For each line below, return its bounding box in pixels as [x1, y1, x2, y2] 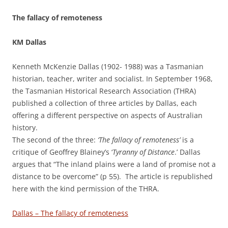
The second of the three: [12, 135, 96, 145]
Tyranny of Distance [112, 147, 175, 157]
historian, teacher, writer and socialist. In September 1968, [12, 74, 213, 83]
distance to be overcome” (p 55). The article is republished [12, 172, 213, 181]
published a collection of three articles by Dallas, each [12, 98, 197, 108]
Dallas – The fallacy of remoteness [12, 208, 128, 218]
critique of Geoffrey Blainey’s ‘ [12, 147, 112, 157]
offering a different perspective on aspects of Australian [12, 110, 203, 120]
